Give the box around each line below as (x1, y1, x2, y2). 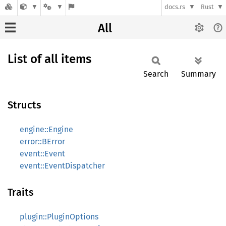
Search (143, 69, 168, 79)
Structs (8, 99, 41, 111)
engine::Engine (20, 125, 73, 134)
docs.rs (164, 3, 186, 11)
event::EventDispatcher (20, 161, 105, 171)
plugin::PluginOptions (20, 212, 98, 221)
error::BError (20, 137, 65, 146)
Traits (8, 186, 34, 198)
